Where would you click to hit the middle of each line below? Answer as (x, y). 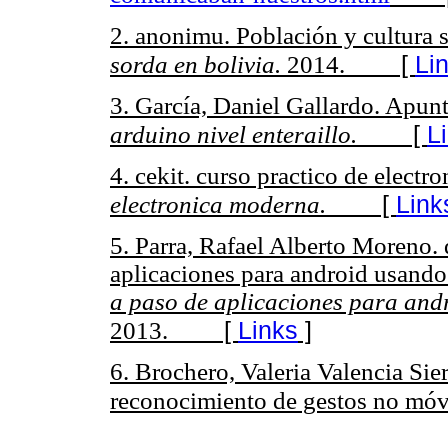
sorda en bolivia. (198, 64)
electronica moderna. (218, 205)
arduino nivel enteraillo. (233, 134)
